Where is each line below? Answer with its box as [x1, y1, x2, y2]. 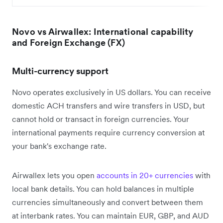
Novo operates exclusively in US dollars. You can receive [12, 87, 211, 97]
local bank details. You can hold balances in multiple [12, 183, 194, 194]
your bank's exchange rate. [12, 140, 107, 151]
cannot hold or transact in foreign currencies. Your [12, 113, 189, 124]
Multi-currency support [12, 65, 109, 77]
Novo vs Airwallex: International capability [12, 25, 194, 37]
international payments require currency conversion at [12, 127, 205, 137]
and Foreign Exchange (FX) [12, 36, 125, 48]
